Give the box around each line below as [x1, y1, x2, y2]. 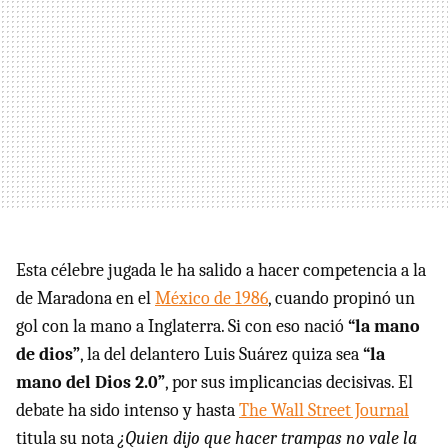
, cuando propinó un [268, 288, 415, 309]
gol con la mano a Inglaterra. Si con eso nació [16, 316, 348, 337]
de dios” [16, 344, 80, 365]
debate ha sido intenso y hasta [16, 400, 239, 421]
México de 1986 [155, 288, 268, 309]
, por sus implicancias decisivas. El [165, 372, 413, 393]
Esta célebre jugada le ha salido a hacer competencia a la [16, 260, 426, 281]
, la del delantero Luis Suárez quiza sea [80, 344, 363, 365]
